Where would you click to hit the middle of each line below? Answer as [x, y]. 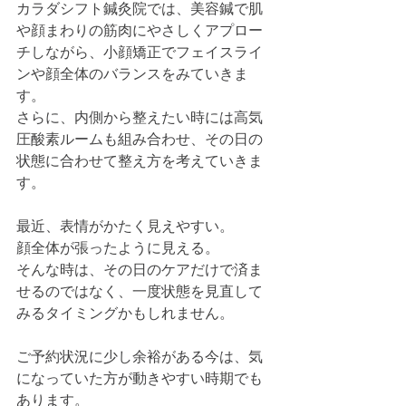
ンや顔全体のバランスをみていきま [132, 74]
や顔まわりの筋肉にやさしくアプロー [140, 30]
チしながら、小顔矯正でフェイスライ [140, 52]
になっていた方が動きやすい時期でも [140, 378]
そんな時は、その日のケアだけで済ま [140, 270]
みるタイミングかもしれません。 [125, 313]
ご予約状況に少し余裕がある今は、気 [140, 357]
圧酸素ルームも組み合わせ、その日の [140, 139]
